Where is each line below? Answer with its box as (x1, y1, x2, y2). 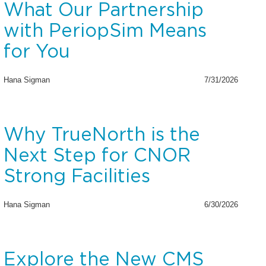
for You (3, 43, 70, 62)
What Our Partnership (3, 1, 204, 20)
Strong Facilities (3, 167, 150, 186)
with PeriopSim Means (3, 22, 207, 41)
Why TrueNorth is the (3, 126, 200, 145)
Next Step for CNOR (3, 147, 191, 166)
